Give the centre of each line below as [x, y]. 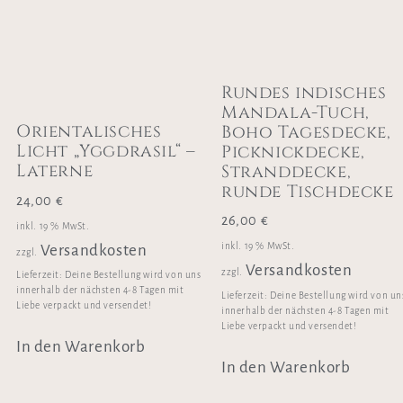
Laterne [55, 171]
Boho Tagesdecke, [306, 132]
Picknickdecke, [293, 152]
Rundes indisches [304, 92]
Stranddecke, [287, 171]
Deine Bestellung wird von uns [133, 275]
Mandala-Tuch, [296, 112]
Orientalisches [89, 132]
